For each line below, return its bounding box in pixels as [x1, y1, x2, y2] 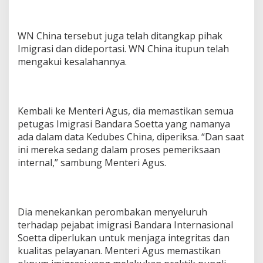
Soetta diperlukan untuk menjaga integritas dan [18, 231, 230, 245]
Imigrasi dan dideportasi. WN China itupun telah [18, 42, 229, 56]
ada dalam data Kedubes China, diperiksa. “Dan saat [18, 130, 244, 144]
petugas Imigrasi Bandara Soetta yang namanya [18, 117, 230, 131]
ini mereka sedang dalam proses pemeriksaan [18, 143, 220, 157]
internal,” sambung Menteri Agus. [18, 156, 166, 170]
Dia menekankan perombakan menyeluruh [18, 205, 207, 219]
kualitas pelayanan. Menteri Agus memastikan [18, 244, 221, 258]
